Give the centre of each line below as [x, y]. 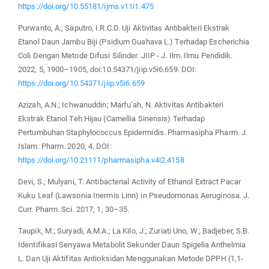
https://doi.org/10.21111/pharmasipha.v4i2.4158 [101, 160]
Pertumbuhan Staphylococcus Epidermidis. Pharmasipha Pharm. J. [133, 133]
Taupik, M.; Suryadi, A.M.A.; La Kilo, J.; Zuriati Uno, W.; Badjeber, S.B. [134, 231]
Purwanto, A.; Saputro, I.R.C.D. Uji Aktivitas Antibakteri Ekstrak [124, 28]
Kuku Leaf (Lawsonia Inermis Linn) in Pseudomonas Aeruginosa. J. [134, 196]
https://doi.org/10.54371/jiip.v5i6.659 [81, 83]
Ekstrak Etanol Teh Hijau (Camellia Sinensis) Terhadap [112, 119]
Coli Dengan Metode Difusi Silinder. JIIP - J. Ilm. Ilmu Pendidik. [125, 56]
